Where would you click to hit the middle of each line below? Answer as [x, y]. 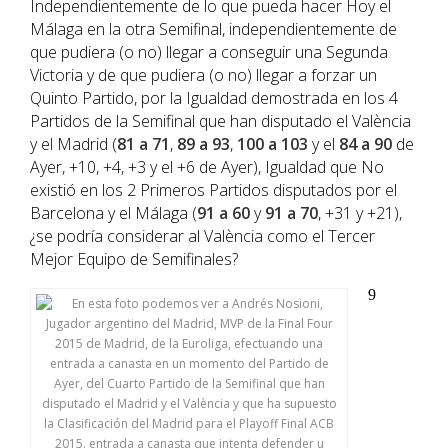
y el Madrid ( [73, 144]
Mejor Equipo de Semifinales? [134, 259]
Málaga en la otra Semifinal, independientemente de [213, 29]
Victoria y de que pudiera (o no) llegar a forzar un [203, 75]
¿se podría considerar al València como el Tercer [202, 236]
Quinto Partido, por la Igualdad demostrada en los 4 [214, 98]
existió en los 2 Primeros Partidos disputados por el [213, 190]
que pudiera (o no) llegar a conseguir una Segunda [209, 52]
